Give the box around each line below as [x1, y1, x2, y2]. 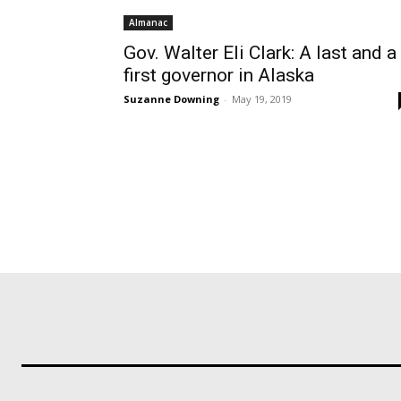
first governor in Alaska [124, 64, 314, 86]
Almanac [129, 16, 167, 29]
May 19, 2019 [232, 92, 292, 106]
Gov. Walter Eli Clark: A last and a [124, 42, 397, 64]
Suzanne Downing [124, 92, 219, 106]
